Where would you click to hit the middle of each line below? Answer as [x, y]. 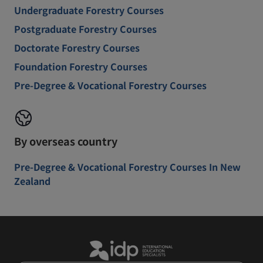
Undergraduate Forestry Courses [89, 10]
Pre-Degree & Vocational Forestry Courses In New [127, 167]
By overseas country [66, 141]
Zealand [32, 181]
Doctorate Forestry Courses [77, 48]
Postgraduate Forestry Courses [85, 29]
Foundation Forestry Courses [81, 66]
